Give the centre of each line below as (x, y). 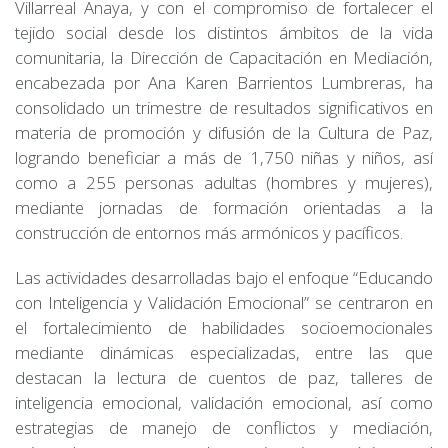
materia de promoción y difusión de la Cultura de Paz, (224, 132)
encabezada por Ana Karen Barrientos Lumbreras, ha (224, 82)
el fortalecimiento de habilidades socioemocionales (224, 327)
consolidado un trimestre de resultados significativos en (224, 107)
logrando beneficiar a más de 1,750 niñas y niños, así (224, 157)
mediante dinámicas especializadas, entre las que (224, 352)
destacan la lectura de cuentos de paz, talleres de (224, 377)
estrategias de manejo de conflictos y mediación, (224, 427)
